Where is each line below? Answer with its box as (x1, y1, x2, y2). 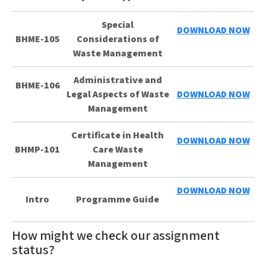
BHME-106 (15, 79, 60, 91)
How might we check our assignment (12, 227, 220, 243)
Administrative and (73, 74, 162, 86)
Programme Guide (76, 193, 159, 205)
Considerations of (76, 33, 159, 45)
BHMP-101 (15, 143, 60, 156)
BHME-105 (15, 33, 60, 45)
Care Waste (92, 143, 143, 156)
